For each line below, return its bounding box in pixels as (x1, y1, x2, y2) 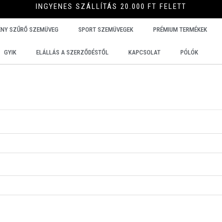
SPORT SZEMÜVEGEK (78, 26, 133, 33)
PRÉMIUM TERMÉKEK (153, 26, 207, 33)
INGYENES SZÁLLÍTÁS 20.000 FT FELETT (35, 2, 187, 11)
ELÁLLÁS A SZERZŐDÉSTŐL (36, 49, 109, 56)
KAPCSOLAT (128, 49, 161, 56)
